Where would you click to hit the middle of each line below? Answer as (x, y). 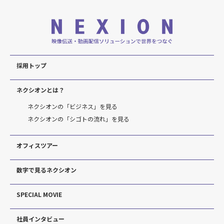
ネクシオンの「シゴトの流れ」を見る (78, 119)
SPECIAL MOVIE (39, 194)
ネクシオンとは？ (40, 90)
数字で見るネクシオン (46, 170)
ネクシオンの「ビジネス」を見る (72, 106)
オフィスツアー (37, 145)
